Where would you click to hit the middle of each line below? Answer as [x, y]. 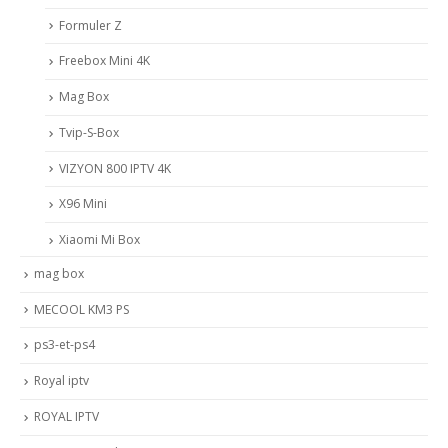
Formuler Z [90, 25]
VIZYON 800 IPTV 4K [115, 168]
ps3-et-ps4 [64, 345]
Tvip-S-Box [89, 132]
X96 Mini [83, 204]
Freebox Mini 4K [104, 61]
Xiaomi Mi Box [99, 240]
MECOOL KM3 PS [81, 309]
